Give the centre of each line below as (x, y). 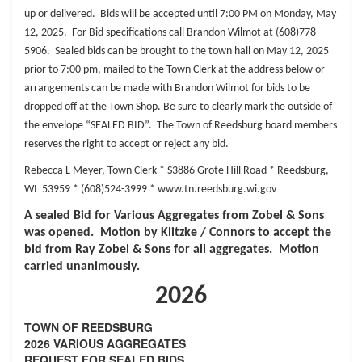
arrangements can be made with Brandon (120, 88)
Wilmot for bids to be (263, 88)
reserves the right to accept (88, 144)
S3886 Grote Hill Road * (222, 171)
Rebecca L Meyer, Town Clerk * (96, 171)
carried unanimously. (84, 267)
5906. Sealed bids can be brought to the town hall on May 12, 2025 (177, 51)
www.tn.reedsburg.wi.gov (217, 189)
